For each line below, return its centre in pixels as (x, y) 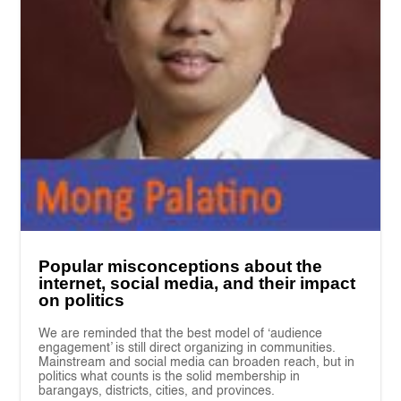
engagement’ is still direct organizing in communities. (188, 349)
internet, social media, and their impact (197, 284)
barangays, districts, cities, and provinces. (157, 392)
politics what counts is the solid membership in (170, 377)
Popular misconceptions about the (181, 267)
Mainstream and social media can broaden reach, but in (197, 363)
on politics (82, 301)
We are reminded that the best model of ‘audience (181, 334)
